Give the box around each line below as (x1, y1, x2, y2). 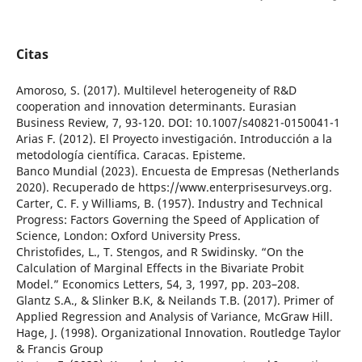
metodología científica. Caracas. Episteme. (15, 147, 246, 163)
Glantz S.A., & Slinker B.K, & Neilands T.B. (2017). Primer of (15, 293, 334, 309)
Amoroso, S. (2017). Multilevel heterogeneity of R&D (15, 82, 297, 99)
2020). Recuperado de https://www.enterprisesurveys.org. (15, 179, 332, 196)
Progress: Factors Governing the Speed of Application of (15, 212, 319, 228)
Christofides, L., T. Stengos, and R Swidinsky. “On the (15, 244, 304, 260)
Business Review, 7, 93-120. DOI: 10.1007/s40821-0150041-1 (15, 115, 340, 131)
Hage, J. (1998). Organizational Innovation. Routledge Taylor (15, 325, 341, 341)
